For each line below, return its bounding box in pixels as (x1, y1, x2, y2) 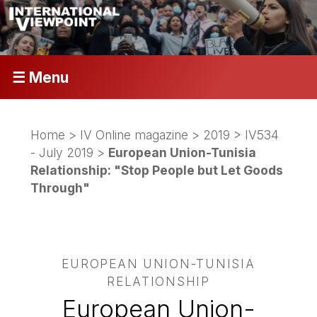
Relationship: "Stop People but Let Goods (30, 162, 284, 178)
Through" (30, 180, 91, 195)
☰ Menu (11, 68, 69, 86)
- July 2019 (30, 144, 94, 160)
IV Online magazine (80, 127, 189, 142)
